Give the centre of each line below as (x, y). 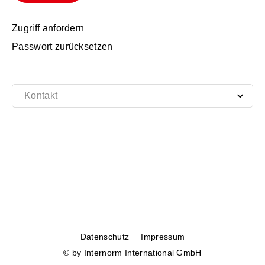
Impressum (163, 237)
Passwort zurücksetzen (62, 46)
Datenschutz (105, 237)
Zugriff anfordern (48, 28)
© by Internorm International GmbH (132, 253)
